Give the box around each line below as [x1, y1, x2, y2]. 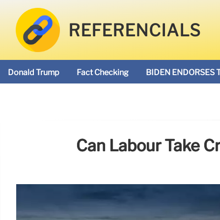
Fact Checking [77, 68, 129, 77]
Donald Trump [8, 68, 59, 77]
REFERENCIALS [68, 21, 201, 41]
